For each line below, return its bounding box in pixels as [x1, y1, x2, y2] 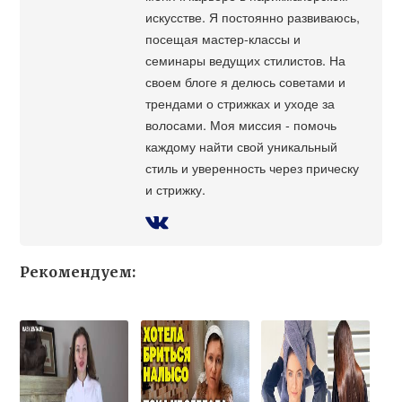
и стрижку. [145, 179, 206, 199]
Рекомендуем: [20, 263, 136, 282]
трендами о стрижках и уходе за [145, 93, 336, 113]
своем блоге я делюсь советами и [145, 72, 346, 92]
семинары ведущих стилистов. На [145, 50, 346, 70]
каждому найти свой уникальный [145, 136, 338, 156]
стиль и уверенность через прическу [145, 158, 360, 178]
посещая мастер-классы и [145, 29, 301, 48]
